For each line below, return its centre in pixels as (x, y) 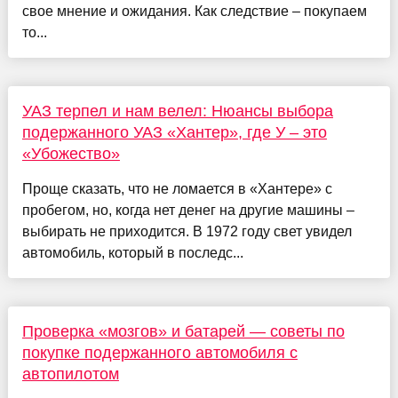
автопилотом (70, 374)
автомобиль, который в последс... (132, 252)
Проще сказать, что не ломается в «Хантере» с (177, 188)
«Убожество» (71, 153)
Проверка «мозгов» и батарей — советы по (183, 331)
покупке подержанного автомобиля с (159, 352)
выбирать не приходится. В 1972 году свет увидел (187, 231)
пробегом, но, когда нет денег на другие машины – (188, 210)
